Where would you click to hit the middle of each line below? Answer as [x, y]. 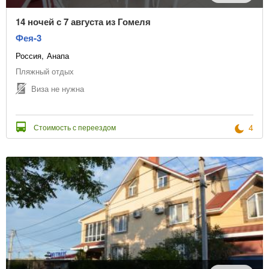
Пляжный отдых [45, 71]
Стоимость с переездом [75, 127]
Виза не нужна [58, 88]
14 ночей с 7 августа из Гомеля [83, 22]
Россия [29, 56]
